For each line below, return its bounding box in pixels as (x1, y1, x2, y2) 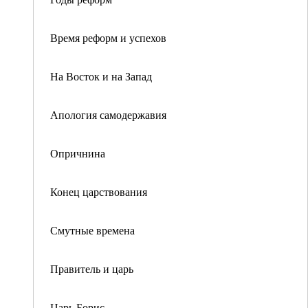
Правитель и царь (50, 261, 133, 276)
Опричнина (50, 146, 105, 160)
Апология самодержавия (50, 107, 166, 122)
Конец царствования (50, 184, 147, 199)
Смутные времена (50, 223, 135, 237)
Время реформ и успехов (50, 30, 166, 45)
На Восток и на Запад (50, 69, 152, 83)
